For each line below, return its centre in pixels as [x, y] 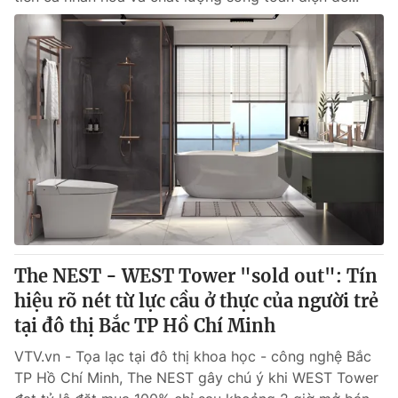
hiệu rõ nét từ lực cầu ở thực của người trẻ [196, 301]
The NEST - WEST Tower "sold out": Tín [196, 276]
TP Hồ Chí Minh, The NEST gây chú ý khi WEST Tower [196, 378]
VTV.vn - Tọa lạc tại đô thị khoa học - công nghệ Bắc [193, 356]
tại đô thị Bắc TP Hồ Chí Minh [145, 326]
